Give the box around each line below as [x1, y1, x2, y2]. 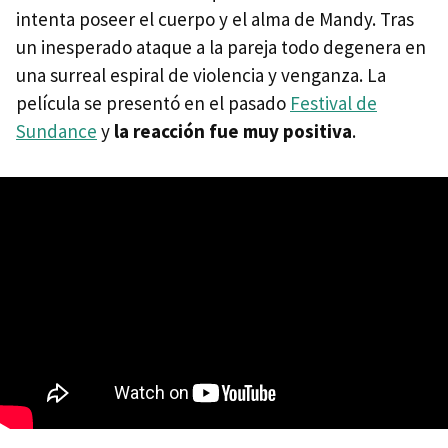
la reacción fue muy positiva [114, 118, 352, 143]
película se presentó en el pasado [16, 90, 290, 115]
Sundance [16, 118, 97, 143]
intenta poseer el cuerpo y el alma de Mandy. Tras [16, 6, 414, 31]
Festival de [290, 90, 377, 115]
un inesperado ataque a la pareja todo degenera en [16, 34, 426, 59]
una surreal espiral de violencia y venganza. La [16, 62, 386, 87]
